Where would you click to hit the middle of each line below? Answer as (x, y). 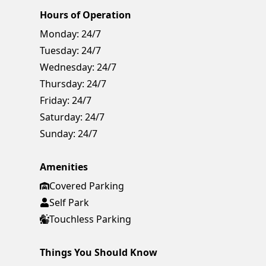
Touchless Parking (91, 219)
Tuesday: (60, 50)
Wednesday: (67, 67)
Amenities (64, 167)
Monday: (60, 34)
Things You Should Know (99, 252)
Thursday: (62, 83)
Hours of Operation (86, 15)
